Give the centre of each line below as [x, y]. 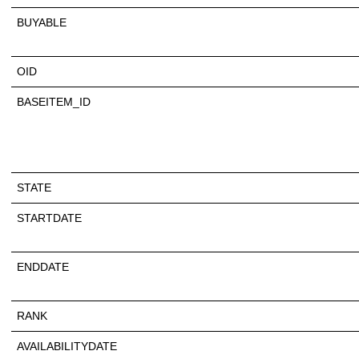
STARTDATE [49, 218]
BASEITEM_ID [54, 101]
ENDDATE [43, 266]
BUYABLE [42, 22]
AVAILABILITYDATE [67, 346]
